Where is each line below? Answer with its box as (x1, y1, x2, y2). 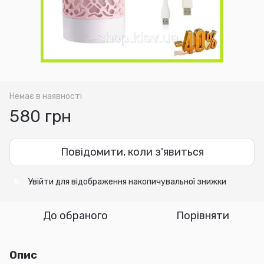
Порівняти (176, 209, 229, 222)
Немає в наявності (9, 91, 82, 101)
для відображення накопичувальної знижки (54, 176, 226, 187)
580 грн (9, 106, 71, 126)
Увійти (28, 176, 54, 187)
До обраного (43, 209, 108, 222)
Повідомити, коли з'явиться (60, 145, 204, 159)
